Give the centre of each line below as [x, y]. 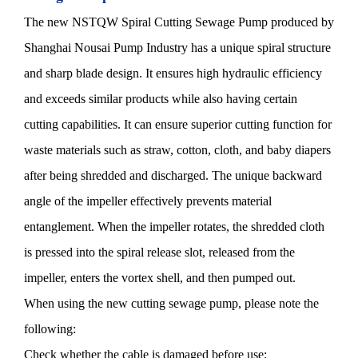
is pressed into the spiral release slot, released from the [159, 253]
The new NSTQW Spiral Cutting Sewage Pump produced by [179, 22]
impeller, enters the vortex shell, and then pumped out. [160, 278]
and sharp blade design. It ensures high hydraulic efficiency [173, 74]
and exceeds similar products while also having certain [161, 99]
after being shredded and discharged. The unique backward [173, 176]
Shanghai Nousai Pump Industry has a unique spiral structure [177, 48]
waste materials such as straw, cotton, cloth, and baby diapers [177, 150]
